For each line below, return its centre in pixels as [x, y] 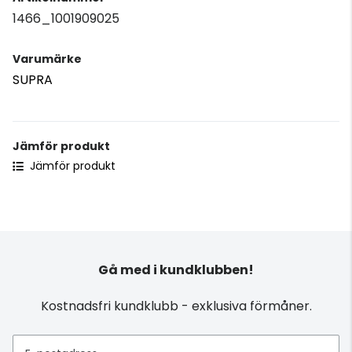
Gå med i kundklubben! [176, 269]
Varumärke [47, 59]
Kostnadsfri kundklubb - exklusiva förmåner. [176, 306]
